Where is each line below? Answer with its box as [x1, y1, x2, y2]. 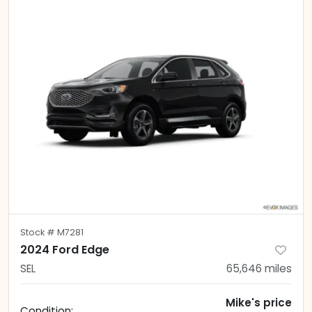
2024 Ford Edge [20, 241, 109, 258]
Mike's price [226, 295, 292, 310]
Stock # [20, 226, 57, 238]
